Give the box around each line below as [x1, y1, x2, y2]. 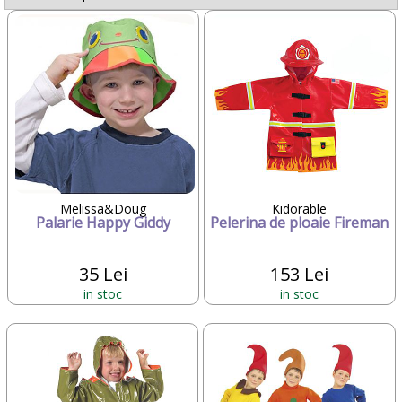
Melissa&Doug [59, 199, 146, 217]
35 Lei [78, 261, 127, 286]
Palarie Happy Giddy [35, 212, 170, 232]
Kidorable [272, 199, 327, 217]
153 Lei [270, 261, 328, 286]
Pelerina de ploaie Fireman [210, 212, 389, 232]
